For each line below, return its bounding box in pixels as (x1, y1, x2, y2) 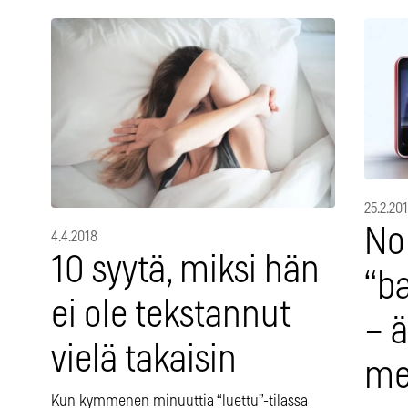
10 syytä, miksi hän (51, 251, 320, 290)
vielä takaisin (51, 341, 237, 379)
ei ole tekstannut (51, 296, 291, 334)
